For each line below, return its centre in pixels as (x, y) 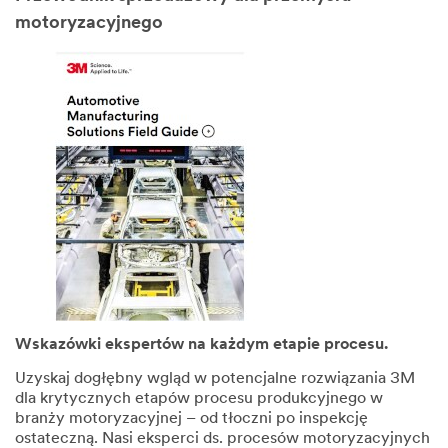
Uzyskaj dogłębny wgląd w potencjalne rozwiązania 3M (215, 378)
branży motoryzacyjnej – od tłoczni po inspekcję (191, 418)
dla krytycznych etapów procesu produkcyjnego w (199, 398)
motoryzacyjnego (89, 23)
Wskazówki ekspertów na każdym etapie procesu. (201, 344)
